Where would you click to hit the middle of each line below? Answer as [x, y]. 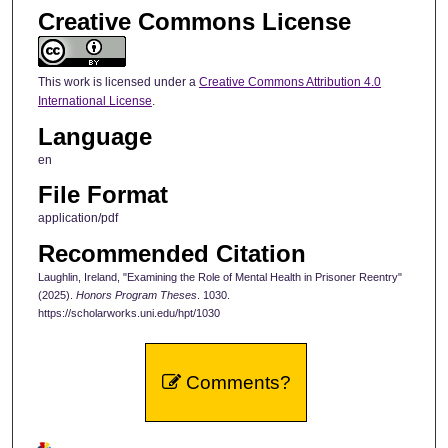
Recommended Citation [171, 253]
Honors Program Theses [136, 294]
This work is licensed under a [118, 81]
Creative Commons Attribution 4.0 [289, 81]
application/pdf [77, 218]
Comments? [235, 382]
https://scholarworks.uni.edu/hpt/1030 [128, 312]
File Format [102, 195]
